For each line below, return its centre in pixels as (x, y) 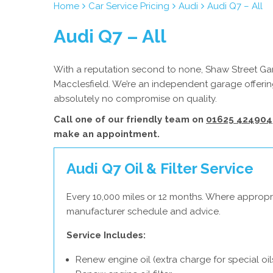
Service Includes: (106, 235)
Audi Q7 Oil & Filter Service (160, 168)
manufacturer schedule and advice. (144, 211)
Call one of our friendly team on (130, 119)
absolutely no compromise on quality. (135, 99)
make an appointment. (107, 134)
